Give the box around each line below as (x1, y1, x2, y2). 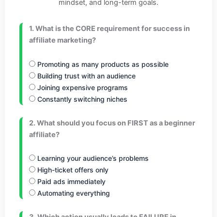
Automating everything (35, 189, 110, 198)
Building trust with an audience (35, 71, 136, 80)
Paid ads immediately (35, 177, 106, 186)
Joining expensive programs (35, 83, 128, 92)
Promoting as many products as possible (35, 60, 169, 68)
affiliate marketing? (29, 36, 96, 45)
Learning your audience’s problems (35, 154, 149, 163)
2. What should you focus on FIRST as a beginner (29, 118, 195, 127)
